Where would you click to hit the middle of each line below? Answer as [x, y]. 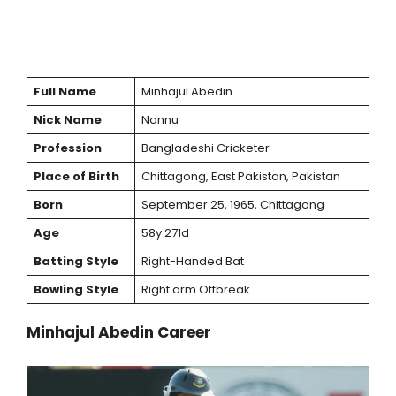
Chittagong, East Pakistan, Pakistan [240, 177]
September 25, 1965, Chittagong [232, 205]
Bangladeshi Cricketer [205, 148]
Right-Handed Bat [192, 262]
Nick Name [67, 120]
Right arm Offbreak [195, 290]
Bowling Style [76, 290]
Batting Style [76, 262]
